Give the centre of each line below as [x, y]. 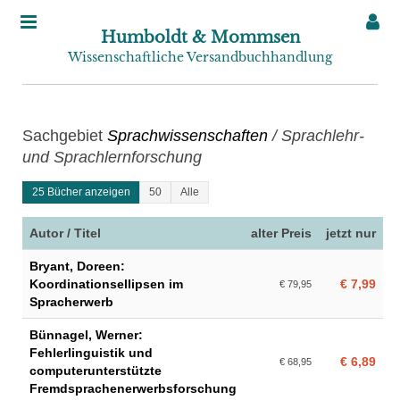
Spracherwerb [71, 302]
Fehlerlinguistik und [91, 353]
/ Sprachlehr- [316, 136]
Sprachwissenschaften [187, 136]
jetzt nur [351, 233]
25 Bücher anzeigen [81, 192]
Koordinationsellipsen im [106, 284]
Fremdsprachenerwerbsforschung [133, 388]
